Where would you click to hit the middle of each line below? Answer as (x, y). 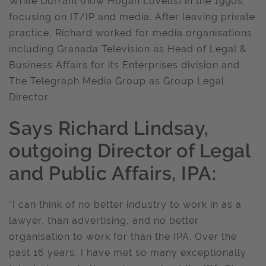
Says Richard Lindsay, (109, 128)
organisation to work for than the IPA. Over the (123, 237)
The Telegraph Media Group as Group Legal (117, 81)
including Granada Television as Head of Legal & (128, 49)
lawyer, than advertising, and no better (104, 221)
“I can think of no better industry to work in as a (125, 205)
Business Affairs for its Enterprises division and (124, 65)
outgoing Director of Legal (130, 151)
